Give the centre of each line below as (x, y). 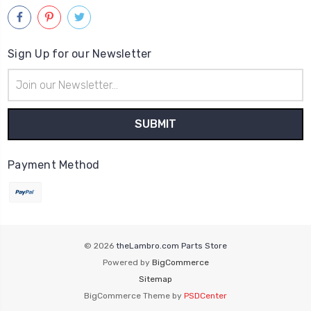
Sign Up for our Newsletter (80, 53)
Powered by (127, 262)
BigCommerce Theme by (134, 295)
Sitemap (155, 279)
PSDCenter (205, 295)
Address (26, 90)
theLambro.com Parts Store (171, 245)
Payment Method (54, 165)
